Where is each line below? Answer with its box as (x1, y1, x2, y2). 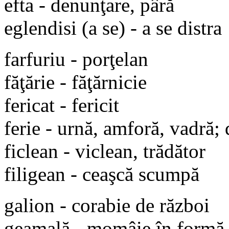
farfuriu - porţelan (4, 48, 148, 70)
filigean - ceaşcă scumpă (4, 163, 199, 185)
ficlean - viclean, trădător (4, 140, 205, 162)
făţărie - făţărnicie (4, 71, 147, 93)
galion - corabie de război (4, 194, 210, 216)
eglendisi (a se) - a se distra (4, 16, 222, 39)
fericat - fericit (4, 94, 119, 116)
